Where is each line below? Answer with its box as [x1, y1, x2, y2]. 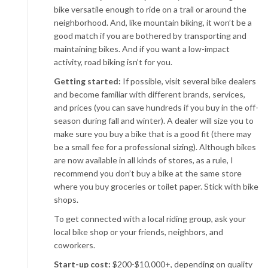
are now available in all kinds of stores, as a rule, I [54, 155, 233, 165]
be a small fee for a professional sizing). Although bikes [54, 142, 256, 152]
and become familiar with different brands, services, [54, 89, 245, 99]
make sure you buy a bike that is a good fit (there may [54, 129, 251, 139]
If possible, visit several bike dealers [121, 76, 256, 86]
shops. [54, 194, 78, 205]
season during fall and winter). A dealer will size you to [54, 115, 254, 126]
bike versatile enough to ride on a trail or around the [54, 4, 246, 14]
